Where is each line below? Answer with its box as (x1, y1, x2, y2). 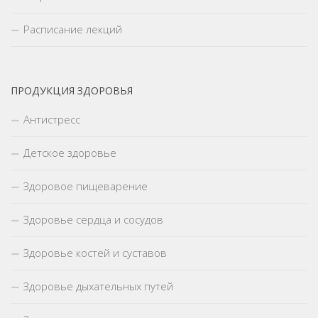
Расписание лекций (23, 22, 122, 37)
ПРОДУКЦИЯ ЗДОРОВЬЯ (11, 84, 133, 98)
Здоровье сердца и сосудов (23, 212, 163, 227)
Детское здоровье (23, 146, 116, 160)
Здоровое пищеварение (23, 179, 148, 194)
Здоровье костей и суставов (23, 246, 167, 261)
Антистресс (23, 112, 80, 127)
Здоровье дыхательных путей (23, 279, 173, 294)
